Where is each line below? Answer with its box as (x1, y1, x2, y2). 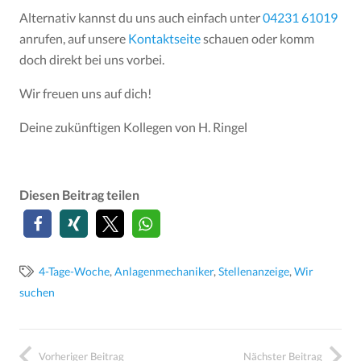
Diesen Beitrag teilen (19, 187, 139, 202)
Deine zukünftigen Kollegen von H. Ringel (19, 119, 247, 135)
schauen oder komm (201, 31, 314, 46)
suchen (19, 285, 55, 299)
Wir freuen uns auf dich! (19, 85, 151, 101)
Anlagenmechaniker (114, 264, 214, 278)
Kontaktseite (128, 31, 201, 46)
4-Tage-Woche (38, 264, 110, 278)
